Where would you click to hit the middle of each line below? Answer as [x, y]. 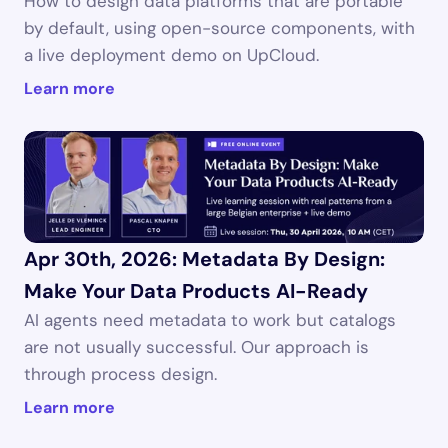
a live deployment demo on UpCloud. [171, 55]
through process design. [120, 374]
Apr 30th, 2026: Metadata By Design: [204, 259]
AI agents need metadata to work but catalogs [210, 320]
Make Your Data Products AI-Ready [196, 291]
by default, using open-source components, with [219, 28]
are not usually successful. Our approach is [196, 347]
